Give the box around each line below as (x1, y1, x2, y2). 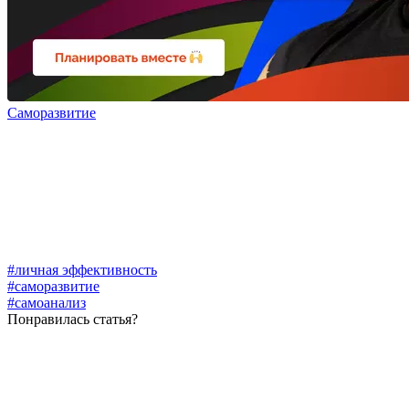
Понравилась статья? (7, 310, 138, 327)
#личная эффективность (7, 261, 157, 278)
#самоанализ (7, 294, 86, 310)
